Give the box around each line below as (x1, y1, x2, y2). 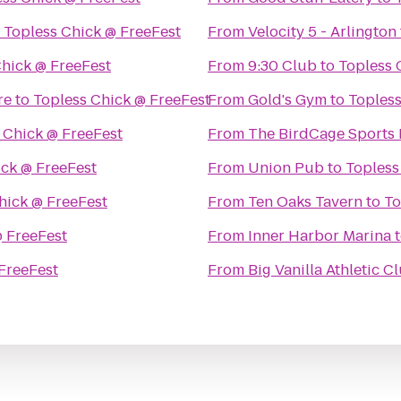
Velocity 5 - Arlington (248, 21, 397, 42)
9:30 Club (248, 55, 317, 76)
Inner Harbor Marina (248, 226, 391, 246)
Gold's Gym (248, 90, 327, 110)
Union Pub (248, 158, 324, 178)
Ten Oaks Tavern (248, 192, 363, 212)
